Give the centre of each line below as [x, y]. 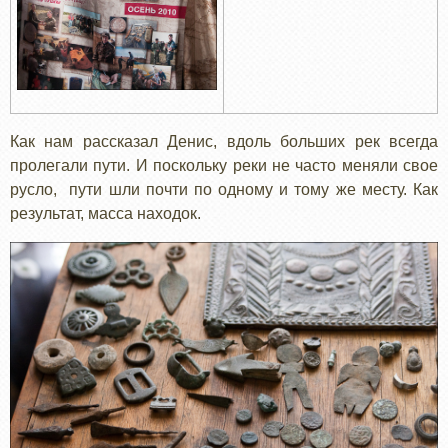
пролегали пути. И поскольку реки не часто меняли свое [224, 166]
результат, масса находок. [105, 214]
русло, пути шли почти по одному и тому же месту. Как [224, 190]
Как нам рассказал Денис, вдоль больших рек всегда [224, 142]
